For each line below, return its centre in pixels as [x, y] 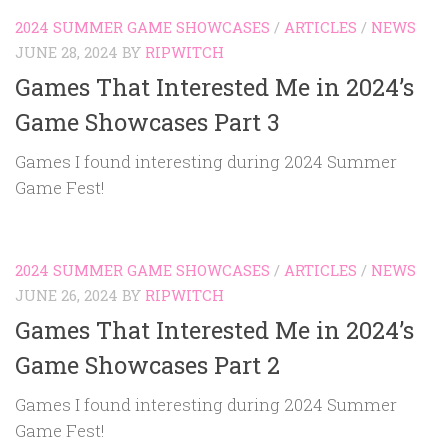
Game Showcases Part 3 [147, 121]
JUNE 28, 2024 [66, 51]
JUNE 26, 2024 [66, 294]
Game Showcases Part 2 [147, 365]
